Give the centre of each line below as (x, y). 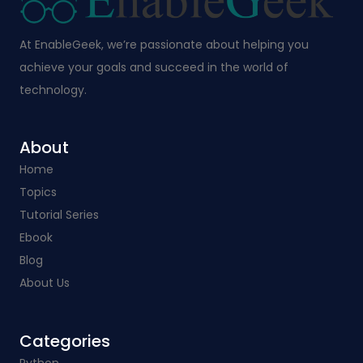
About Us (44, 283)
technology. (53, 90)
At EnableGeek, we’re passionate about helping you (164, 44)
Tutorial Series (59, 215)
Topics (38, 192)
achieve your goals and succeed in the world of (154, 67)
